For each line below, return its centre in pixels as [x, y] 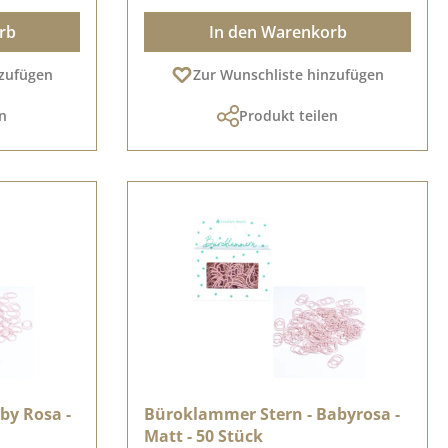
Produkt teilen [288, 115]
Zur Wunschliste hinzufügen [288, 74]
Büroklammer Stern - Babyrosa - [272, 414]
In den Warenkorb [277, 32]
